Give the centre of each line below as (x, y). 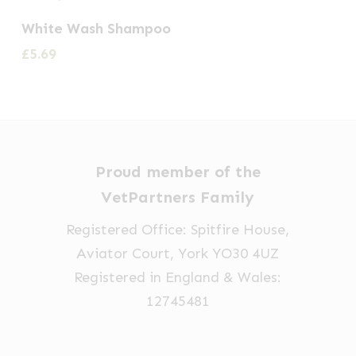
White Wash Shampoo (96, 29)
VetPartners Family (178, 197)
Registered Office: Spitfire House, (178, 230)
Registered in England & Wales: (178, 278)
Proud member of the (178, 172)
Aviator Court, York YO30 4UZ (178, 254)
